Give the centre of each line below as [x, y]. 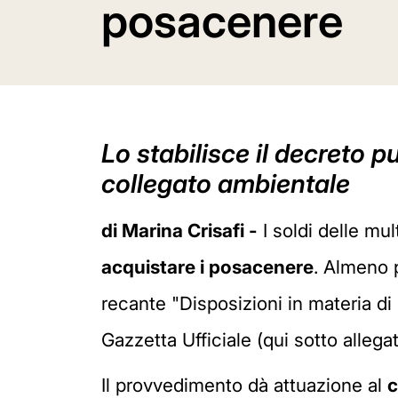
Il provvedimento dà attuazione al [244, 385]
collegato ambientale [226, 183]
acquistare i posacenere [207, 267]
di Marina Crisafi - [179, 231]
